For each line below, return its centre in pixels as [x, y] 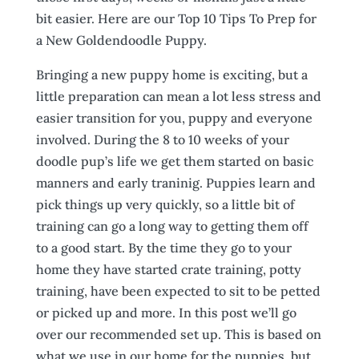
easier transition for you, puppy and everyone [174, 118]
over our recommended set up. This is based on [178, 334]
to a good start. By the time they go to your [163, 248]
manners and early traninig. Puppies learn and [175, 183]
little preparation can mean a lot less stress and [178, 96]
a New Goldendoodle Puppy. [121, 40]
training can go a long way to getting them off [172, 226]
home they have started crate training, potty [168, 269]
